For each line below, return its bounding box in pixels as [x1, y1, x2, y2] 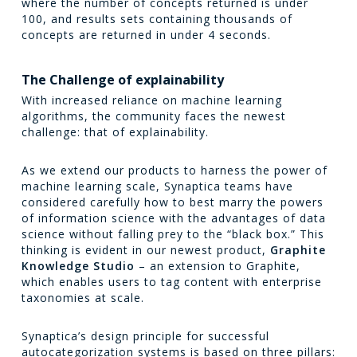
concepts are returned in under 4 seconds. [21, 27, 271, 42]
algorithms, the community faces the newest [21, 108, 286, 124]
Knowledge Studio [21, 258, 135, 273]
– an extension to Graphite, [134, 258, 300, 273]
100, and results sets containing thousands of [21, 11, 292, 26]
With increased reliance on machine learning [21, 92, 282, 108]
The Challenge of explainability [21, 71, 224, 88]
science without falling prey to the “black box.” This [21, 226, 324, 241]
